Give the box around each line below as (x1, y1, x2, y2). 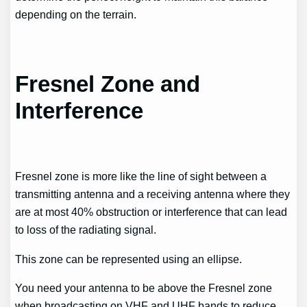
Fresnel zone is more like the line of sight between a (15, 170, 267, 183)
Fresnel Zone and (15, 71, 201, 97)
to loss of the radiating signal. (15, 223, 157, 236)
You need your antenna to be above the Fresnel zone (15, 281, 273, 294)
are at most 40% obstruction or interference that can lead (15, 206, 288, 219)
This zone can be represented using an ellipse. (15, 252, 243, 265)
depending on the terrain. (15, 8, 137, 21)
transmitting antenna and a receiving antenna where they (15, 188, 291, 201)
